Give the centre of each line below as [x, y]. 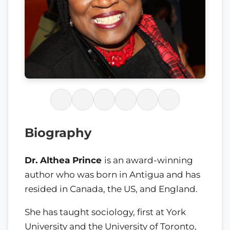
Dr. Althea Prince [64, 160]
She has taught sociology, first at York [105, 212]
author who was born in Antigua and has [112, 175]
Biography [58, 133]
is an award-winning [149, 160]
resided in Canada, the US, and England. [112, 189]
